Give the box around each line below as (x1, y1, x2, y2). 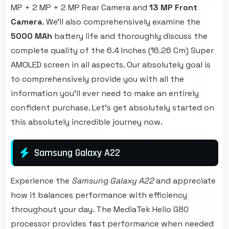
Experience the (11, 175, 72, 187)
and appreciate (154, 175, 216, 187)
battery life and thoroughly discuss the (52, 31, 208, 42)
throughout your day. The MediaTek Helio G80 (11, 204, 189, 215)
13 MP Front (149, 2, 197, 13)
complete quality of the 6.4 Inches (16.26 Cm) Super (11, 45, 214, 56)
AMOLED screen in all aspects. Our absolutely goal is (11, 59, 211, 71)
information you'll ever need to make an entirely (11, 88, 199, 99)
